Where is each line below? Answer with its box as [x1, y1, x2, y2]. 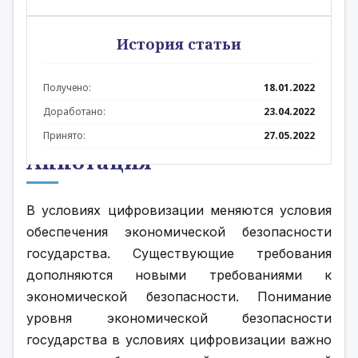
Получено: [43, 81, 91, 94]
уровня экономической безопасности [26, 310, 332, 326]
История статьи [117, 34, 241, 54]
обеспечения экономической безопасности [26, 224, 332, 240]
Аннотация [26, 147, 152, 176]
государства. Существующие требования [26, 245, 332, 261]
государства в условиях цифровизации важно [26, 332, 332, 348]
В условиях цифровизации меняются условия [26, 202, 332, 218]
